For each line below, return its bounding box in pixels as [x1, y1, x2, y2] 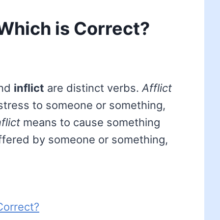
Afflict [142, 82, 172, 95]
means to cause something [20, 116, 160, 129]
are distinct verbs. [44, 82, 142, 95]
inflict [14, 82, 44, 95]
